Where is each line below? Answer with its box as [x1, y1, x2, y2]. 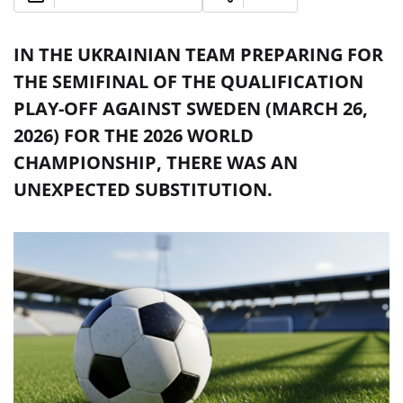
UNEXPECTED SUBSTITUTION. [13, 177, 273, 201]
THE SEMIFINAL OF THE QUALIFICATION [13, 69, 363, 94]
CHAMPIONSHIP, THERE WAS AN [13, 150, 298, 175]
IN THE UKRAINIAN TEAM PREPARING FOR [13, 42, 383, 67]
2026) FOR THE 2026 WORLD [13, 123, 254, 148]
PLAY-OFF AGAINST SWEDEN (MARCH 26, [13, 96, 368, 121]
